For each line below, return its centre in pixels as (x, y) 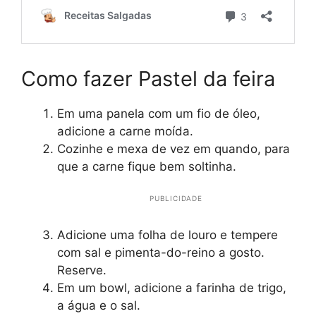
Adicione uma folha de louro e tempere (168, 235)
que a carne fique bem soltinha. (147, 166)
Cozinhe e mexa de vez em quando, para (174, 148)
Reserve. (82, 270)
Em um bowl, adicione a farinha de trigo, (172, 287)
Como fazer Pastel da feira (151, 78)
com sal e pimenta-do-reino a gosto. (161, 252)
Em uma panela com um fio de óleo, (159, 113)
